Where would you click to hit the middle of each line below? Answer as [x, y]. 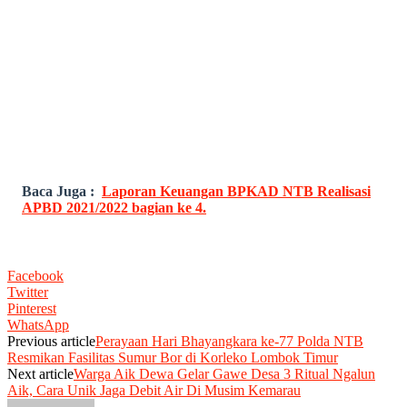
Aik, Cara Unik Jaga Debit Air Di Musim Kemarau [154, 390]
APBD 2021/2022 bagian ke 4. [114, 207]
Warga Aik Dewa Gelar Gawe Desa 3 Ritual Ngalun [224, 373]
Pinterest [32, 308]
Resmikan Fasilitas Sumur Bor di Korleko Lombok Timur [173, 357]
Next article [40, 373]
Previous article [51, 341]
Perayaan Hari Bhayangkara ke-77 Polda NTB [229, 341]
